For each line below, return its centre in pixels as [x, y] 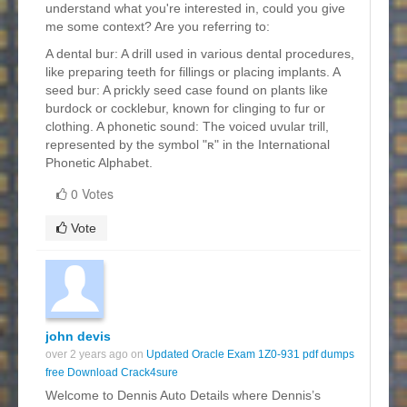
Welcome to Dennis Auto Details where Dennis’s [183, 395]
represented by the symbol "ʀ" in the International [188, 144]
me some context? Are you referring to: [158, 26]
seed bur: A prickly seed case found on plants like [187, 89]
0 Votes [92, 193]
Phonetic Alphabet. [99, 162]
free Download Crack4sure [112, 372]
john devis [78, 336]
